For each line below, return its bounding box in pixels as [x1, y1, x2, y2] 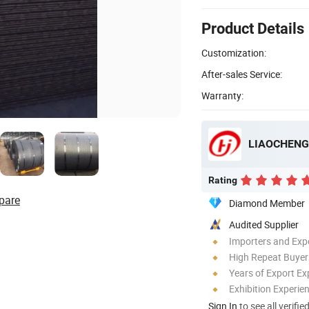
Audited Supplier [229, 217, 299, 231]
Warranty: [201, 88, 243, 102]
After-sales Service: [201, 67, 282, 81]
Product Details [201, 19, 304, 37]
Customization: [201, 46, 266, 59]
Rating [208, 174, 237, 186]
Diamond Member [229, 196, 305, 210]
